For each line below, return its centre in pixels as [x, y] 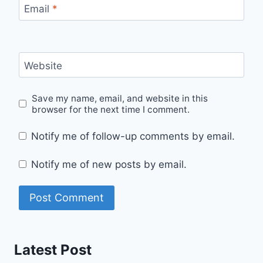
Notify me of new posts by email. [109, 164]
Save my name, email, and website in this [120, 98]
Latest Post [53, 249]
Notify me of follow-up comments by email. [133, 136]
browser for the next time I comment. [111, 109]
